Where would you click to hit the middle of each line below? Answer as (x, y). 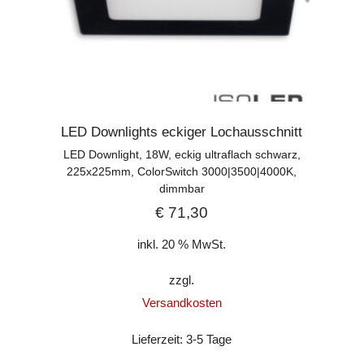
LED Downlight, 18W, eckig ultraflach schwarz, (182, 154)
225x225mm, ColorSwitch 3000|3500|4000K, (182, 171)
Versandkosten (182, 303)
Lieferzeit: (159, 340)
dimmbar (182, 188)
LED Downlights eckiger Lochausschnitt (182, 132)
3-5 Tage (209, 340)
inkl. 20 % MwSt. (182, 244)
